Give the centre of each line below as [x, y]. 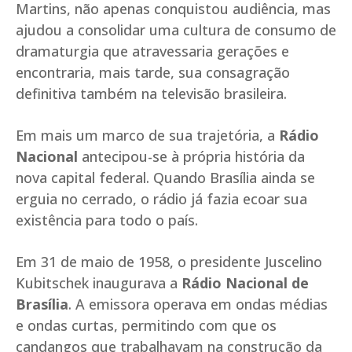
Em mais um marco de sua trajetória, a [147, 136]
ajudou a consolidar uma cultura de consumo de [176, 30]
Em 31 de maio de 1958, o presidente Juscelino [169, 262]
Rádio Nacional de [245, 283]
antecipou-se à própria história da [191, 157]
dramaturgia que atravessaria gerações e [152, 51]
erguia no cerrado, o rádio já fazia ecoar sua [161, 199]
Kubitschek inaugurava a [99, 283]
